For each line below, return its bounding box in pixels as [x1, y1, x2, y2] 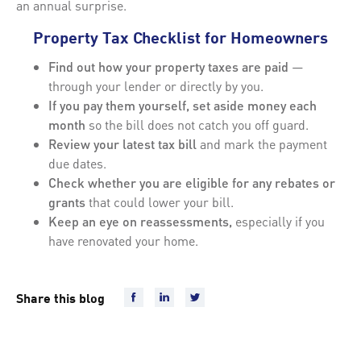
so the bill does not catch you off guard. [89, 115, 309, 133]
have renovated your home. [48, 231, 198, 249]
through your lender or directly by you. [48, 77, 263, 94]
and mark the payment [197, 135, 327, 152]
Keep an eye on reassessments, [48, 212, 235, 230]
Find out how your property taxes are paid [48, 57, 292, 75]
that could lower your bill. [89, 193, 234, 210]
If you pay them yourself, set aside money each [48, 96, 317, 114]
